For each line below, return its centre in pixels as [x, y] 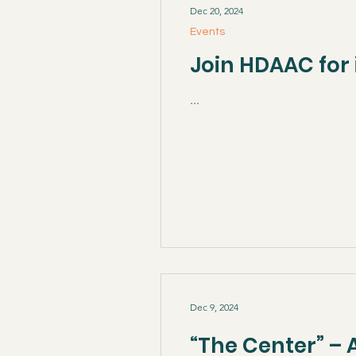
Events [207, 31]
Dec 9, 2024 [214, 307]
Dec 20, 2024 [217, 11]
